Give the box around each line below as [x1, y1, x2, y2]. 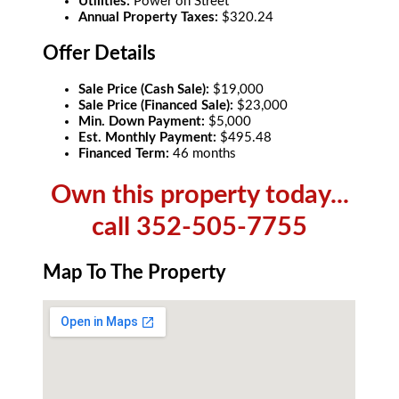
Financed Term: [78, 146, 174, 160]
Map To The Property [43, 262, 227, 282]
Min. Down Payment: [78, 114, 209, 128]
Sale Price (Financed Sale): [78, 98, 238, 112]
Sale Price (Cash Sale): [78, 82, 214, 96]
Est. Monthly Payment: [78, 130, 221, 144]
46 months [173, 146, 237, 160]
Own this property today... [50, 182, 349, 209]
